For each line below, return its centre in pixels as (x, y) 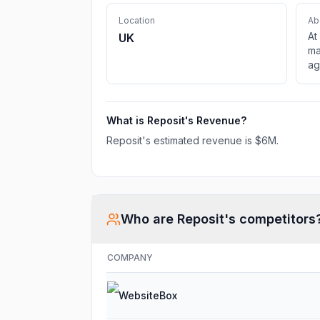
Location (137, 20)
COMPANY (130, 257)
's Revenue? (216, 120)
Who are (149, 219)
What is (127, 120)
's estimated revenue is (199, 140)
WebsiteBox (148, 295)
